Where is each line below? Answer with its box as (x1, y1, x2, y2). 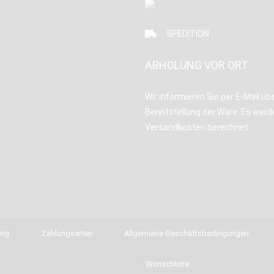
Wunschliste (145, 259, 189, 268)
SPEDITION (166, 28, 209, 39)
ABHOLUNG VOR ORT (145, 58, 249, 72)
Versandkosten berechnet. (145, 122, 251, 132)
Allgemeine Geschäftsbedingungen (124, 228, 250, 238)
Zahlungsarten (40, 228, 92, 238)
